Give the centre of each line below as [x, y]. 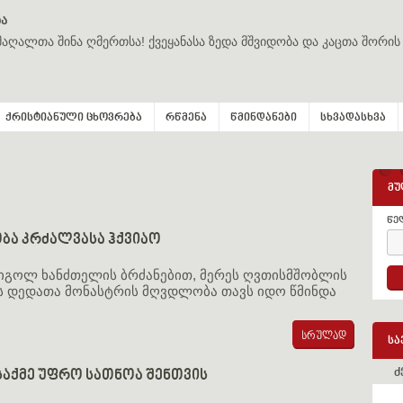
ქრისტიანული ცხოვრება [74, 118]
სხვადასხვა [353, 118]
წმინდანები [264, 118]
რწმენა [186, 118]
